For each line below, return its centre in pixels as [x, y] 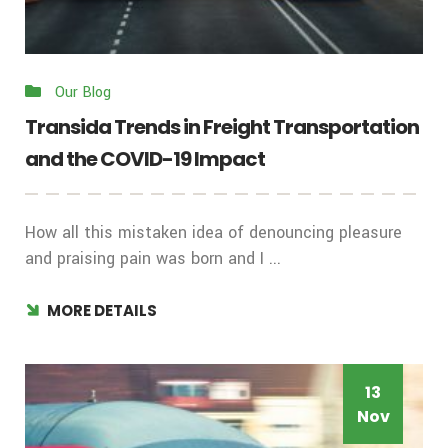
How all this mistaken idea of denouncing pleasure [213, 233]
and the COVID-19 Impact [145, 159]
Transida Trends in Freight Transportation [222, 127]
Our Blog [83, 93]
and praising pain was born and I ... [153, 259]
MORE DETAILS [102, 311]
